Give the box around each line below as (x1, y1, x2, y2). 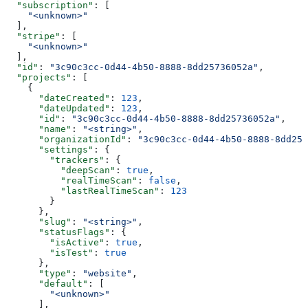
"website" (82, 267, 132, 278)
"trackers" (5, 154, 104, 165)
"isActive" (5, 236, 104, 247)
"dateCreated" (5, 92, 110, 103)
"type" (5, 267, 71, 278)
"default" (5, 278, 88, 289)
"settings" (5, 144, 93, 155)
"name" (5, 123, 71, 134)
